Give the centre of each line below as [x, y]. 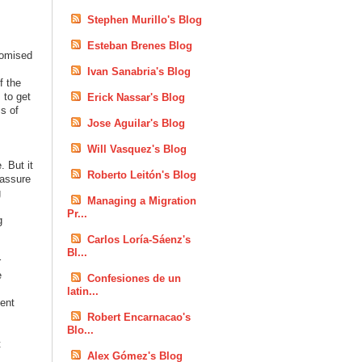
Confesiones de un [135, 278]
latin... [83, 291]
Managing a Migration [142, 201]
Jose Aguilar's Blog [137, 123]
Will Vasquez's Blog [137, 149]
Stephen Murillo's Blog [145, 20]
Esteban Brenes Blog [140, 46]
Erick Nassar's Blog [137, 97]
